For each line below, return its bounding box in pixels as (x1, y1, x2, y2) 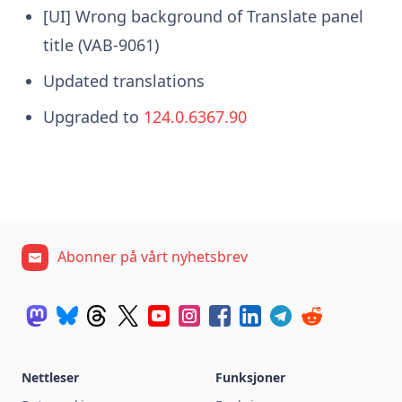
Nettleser (22, 368, 79, 386)
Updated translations (42, 69, 205, 92)
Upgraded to (42, 105, 144, 127)
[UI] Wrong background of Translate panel (42, 4, 363, 27)
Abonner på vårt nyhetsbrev (57, 246, 248, 267)
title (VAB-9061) (42, 33, 159, 56)
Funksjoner (215, 368, 285, 386)
